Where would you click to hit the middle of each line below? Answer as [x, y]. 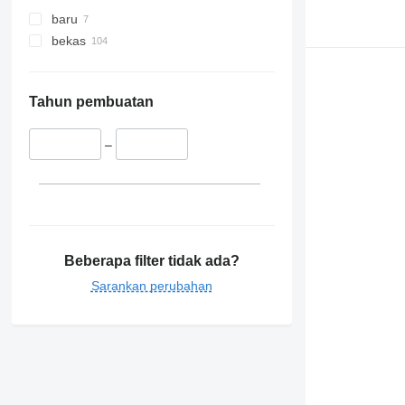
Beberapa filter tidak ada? [151, 260]
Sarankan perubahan [151, 285]
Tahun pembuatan [91, 102]
